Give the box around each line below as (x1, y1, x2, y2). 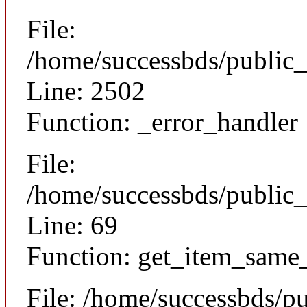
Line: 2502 (27, 75, 145, 106)
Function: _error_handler (27, 106, 298, 136)
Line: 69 (27, 210, 118, 240)
